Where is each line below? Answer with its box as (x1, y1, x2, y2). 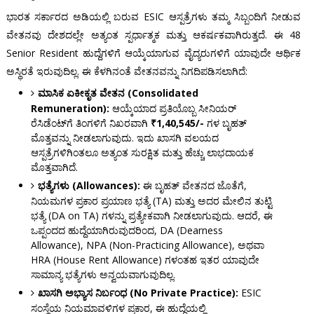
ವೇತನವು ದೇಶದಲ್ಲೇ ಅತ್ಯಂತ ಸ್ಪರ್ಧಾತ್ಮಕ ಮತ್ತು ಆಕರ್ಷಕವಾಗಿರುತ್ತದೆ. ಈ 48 (6, 28, 301, 42)
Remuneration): (30, 102, 109, 116)
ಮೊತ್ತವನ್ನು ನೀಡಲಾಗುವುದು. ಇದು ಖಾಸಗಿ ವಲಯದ (30, 131, 219, 145)
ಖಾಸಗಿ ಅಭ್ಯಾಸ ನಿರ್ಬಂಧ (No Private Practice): (37, 286, 238, 300)
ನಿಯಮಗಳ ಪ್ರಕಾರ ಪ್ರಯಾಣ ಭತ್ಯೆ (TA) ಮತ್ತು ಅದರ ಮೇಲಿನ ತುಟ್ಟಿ (30, 194, 272, 208)
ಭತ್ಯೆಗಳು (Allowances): (37, 179, 140, 193)
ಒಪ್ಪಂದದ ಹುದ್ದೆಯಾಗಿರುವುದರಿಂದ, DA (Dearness (30, 224, 223, 238)
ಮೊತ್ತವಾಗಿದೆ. (30, 161, 78, 175)
